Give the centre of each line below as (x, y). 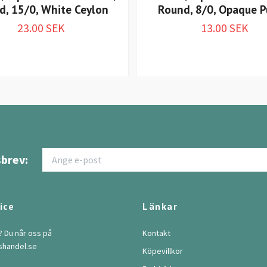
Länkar (160, 206)
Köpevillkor (163, 251)
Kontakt (156, 233)
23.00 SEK (41, 28)
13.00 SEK (224, 28)
